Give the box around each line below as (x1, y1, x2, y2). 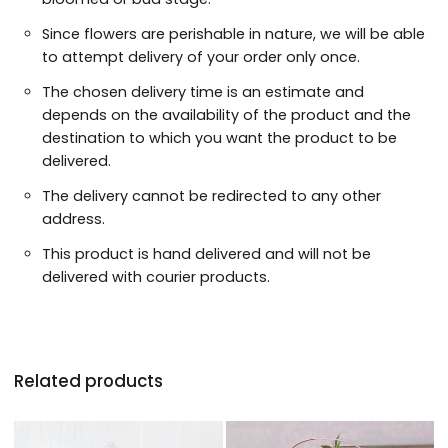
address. (42, 209, 105, 230)
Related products (14, 369, 163, 394)
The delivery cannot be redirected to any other (42, 186, 381, 207)
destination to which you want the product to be (42, 128, 397, 149)
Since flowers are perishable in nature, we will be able (42, 24, 425, 45)
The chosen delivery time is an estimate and (42, 82, 364, 103)
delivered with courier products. (42, 267, 270, 288)
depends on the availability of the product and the (42, 105, 411, 126)
